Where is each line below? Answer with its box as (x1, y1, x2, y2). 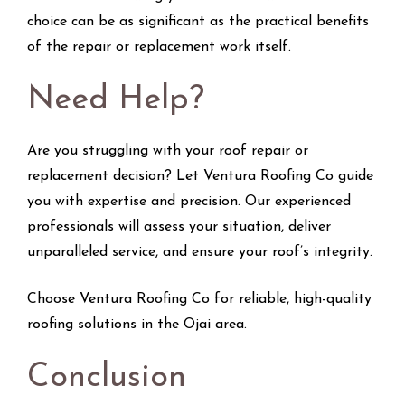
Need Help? (27, 83, 204, 117)
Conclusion (27, 361, 186, 394)
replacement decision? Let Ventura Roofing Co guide (27, 168, 373, 184)
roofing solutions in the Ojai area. (27, 316, 247, 332)
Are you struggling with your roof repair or (27, 143, 308, 158)
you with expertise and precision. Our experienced (27, 193, 351, 209)
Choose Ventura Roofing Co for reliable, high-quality (27, 291, 372, 306)
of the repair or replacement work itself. (27, 39, 291, 54)
